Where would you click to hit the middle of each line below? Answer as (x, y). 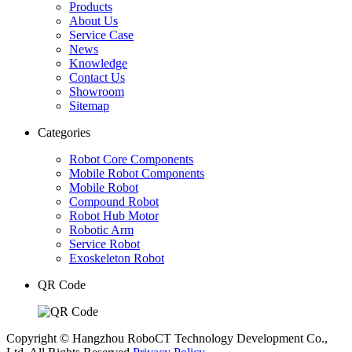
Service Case (101, 35)
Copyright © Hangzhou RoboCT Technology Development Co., (167, 338)
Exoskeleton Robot (117, 258)
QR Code (62, 284)
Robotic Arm (101, 229)
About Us (93, 20)
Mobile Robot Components (137, 173)
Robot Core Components (131, 159)
